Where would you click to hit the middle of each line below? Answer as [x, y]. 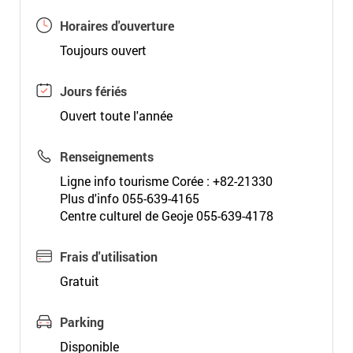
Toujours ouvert [103, 50]
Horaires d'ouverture [117, 26]
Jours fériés [93, 91]
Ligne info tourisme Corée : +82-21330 [166, 181]
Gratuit [79, 281]
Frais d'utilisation [108, 256]
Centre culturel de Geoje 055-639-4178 [166, 216]
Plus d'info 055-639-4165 [129, 198]
